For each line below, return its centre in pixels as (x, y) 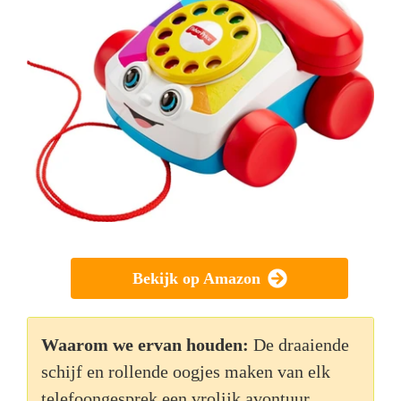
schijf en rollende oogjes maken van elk (186, 372)
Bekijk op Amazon (196, 279)
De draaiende (301, 345)
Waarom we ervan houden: (145, 345)
